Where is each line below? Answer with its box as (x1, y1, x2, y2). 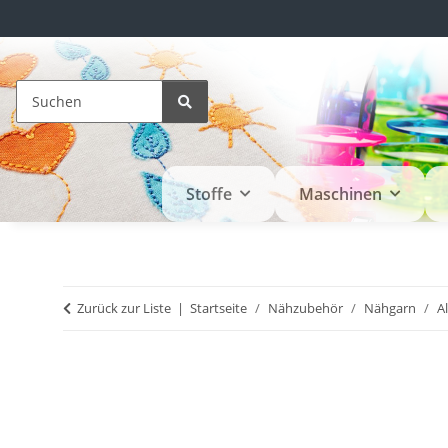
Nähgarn (364, 299, 416, 318)
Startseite (190, 299, 247, 318)
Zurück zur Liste (77, 299, 171, 318)
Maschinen (298, 183, 382, 206)
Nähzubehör (268, 299, 343, 318)
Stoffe (185, 183, 232, 206)
